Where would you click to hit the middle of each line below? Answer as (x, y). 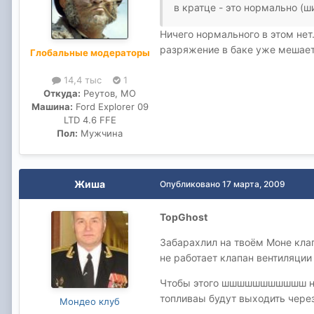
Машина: (52, 106)
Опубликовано (191, 184)
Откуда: (62, 93)
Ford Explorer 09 (110, 106)
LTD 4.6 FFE (90, 120)
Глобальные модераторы (90, 52)
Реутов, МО (108, 93)
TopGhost (184, 217)
